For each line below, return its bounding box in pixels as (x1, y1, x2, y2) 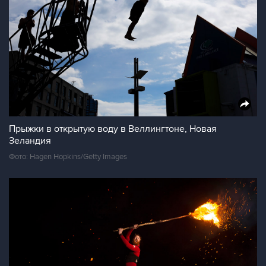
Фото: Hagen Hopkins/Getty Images (9, 152, 127, 161)
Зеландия (9, 135, 51, 147)
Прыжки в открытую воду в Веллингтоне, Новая (9, 123, 217, 135)
